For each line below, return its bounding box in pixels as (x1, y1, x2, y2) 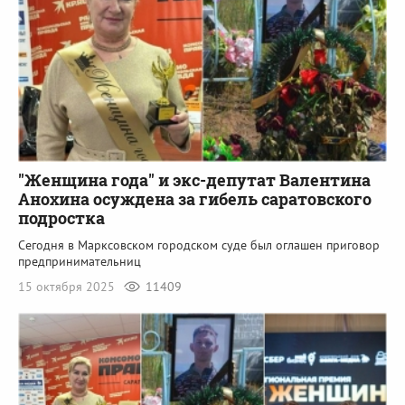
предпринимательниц (18, 253, 141, 270)
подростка (18, 207, 105, 230)
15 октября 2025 (18, 278, 118, 296)
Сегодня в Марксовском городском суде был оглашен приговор (18, 237, 380, 254)
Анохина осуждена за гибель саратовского (18, 188, 372, 211)
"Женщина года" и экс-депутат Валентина (18, 169, 371, 192)
